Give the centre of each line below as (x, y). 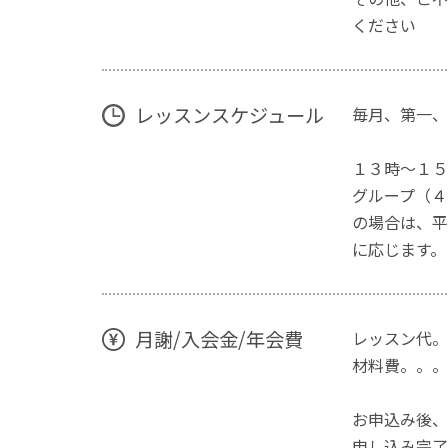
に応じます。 (399, 249)
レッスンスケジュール (229, 115)
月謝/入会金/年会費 (218, 339)
